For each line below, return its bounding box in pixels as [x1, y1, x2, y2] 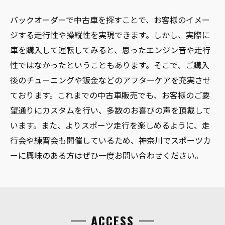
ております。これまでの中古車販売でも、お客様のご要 [10, 88, 210, 101]
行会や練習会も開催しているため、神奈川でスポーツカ [10, 134, 211, 146]
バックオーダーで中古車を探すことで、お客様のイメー [10, 13, 210, 26]
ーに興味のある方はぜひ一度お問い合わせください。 [10, 149, 203, 161]
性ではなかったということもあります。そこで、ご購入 [10, 58, 209, 71]
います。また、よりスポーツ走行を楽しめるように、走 [10, 119, 210, 131]
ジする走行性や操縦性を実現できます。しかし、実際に [10, 28, 210, 41]
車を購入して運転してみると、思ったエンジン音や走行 [10, 43, 210, 56]
